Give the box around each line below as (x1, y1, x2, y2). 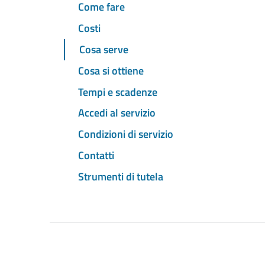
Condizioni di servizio (78, 126, 173, 143)
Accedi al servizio (78, 105, 156, 121)
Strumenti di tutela (78, 168, 163, 185)
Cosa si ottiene (78, 62, 144, 79)
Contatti (78, 147, 114, 163)
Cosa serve (79, 41, 128, 58)
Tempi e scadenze (78, 83, 157, 100)
